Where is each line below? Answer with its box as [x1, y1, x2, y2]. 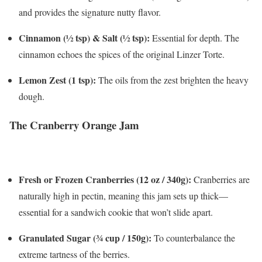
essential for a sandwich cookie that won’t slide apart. [19, 205, 213, 218]
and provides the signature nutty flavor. [19, 6, 161, 19]
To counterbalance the [151, 231, 235, 244]
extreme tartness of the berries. [19, 247, 130, 260]
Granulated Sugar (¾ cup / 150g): [19, 230, 151, 244]
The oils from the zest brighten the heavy [96, 74, 249, 87]
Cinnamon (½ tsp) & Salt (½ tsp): [19, 31, 150, 45]
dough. [19, 90, 44, 103]
